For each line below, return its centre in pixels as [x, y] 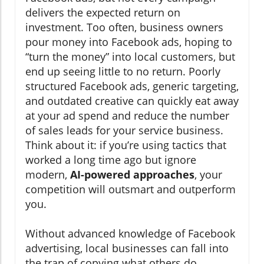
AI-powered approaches [132, 175]
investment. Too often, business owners [124, 27]
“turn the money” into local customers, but [130, 57]
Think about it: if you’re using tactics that [126, 145]
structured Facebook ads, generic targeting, [132, 86]
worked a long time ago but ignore [111, 160]
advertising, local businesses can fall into [127, 248]
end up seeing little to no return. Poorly [123, 72]
